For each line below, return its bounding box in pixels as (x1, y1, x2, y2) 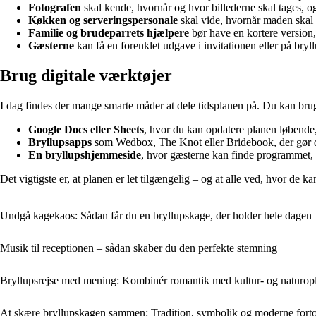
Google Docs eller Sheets (28, 123, 144, 136)
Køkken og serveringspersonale (28, 14, 178, 27)
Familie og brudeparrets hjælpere (28, 27, 189, 39)
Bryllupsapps (28, 136, 92, 149)
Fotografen (28, 1, 81, 14)
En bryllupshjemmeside (28, 149, 141, 162)
